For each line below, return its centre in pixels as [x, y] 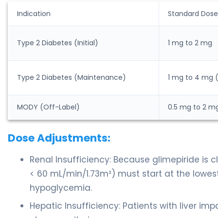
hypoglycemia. [61, 188]
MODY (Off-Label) [48, 107]
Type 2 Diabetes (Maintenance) [72, 78]
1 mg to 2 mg [190, 43]
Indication [34, 14]
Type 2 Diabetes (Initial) [58, 43]
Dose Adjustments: [59, 138]
